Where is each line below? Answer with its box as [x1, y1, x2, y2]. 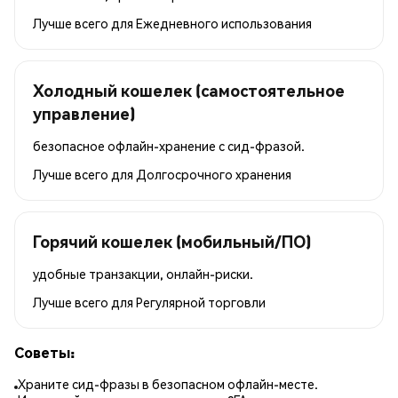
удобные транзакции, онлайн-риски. [33, 265, 253, 282]
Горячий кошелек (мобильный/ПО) [33, 230, 311, 251]
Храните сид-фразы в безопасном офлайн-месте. [18, 376, 318, 393]
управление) [33, 102, 135, 123]
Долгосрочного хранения [136, 165, 291, 182]
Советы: [14, 342, 75, 362]
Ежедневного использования [136, 14, 312, 31]
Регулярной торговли [136, 293, 266, 310]
